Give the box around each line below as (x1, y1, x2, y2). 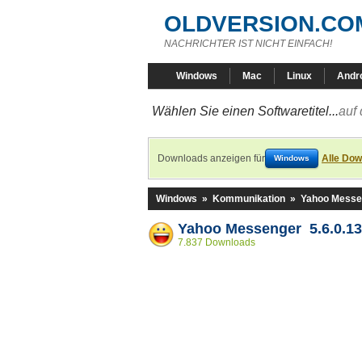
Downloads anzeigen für (158, 153, 265, 164)
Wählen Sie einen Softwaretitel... (152, 104, 339, 118)
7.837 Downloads (178, 237, 255, 248)
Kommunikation (213, 193, 285, 204)
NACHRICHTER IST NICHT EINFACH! (164, 38, 332, 49)
